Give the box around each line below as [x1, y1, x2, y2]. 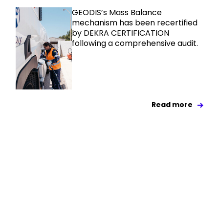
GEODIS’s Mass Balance [72, 7, 162, 19]
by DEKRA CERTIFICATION [72, 27, 170, 39]
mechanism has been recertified [72, 17, 198, 29]
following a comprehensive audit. [72, 38, 198, 49]
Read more [152, 100, 193, 110]
